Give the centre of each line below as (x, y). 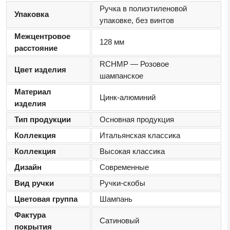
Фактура (30, 215)
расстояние (36, 48)
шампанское (121, 76)
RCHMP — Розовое (134, 64)
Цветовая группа (46, 199)
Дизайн (28, 167)
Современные (124, 167)
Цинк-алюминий (128, 98)
